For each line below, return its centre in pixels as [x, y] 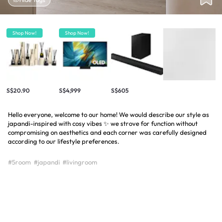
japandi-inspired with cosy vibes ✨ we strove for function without [103, 123]
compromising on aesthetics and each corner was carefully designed [107, 132]
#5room [19, 162]
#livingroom [80, 162]
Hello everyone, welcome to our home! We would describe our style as [109, 114]
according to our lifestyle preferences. [64, 141]
